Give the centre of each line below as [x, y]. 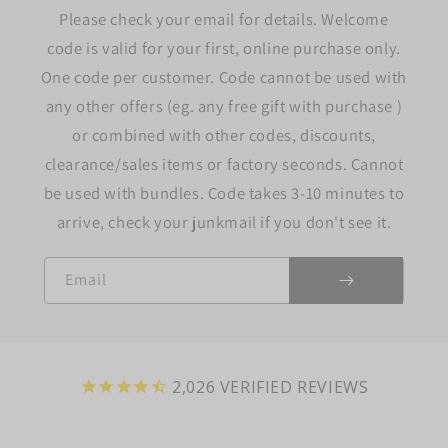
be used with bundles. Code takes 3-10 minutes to [224, 192]
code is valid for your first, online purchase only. [224, 47]
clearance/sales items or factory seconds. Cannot [224, 163]
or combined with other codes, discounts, [223, 134]
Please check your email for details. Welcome [224, 18]
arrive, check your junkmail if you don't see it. [224, 221]
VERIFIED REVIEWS [294, 386]
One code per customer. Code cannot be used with [224, 76]
